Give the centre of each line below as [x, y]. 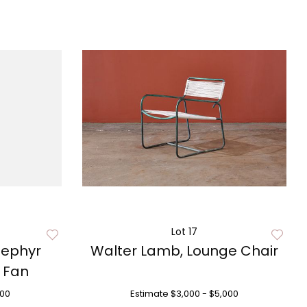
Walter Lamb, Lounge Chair [184, 251]
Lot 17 [184, 232]
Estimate [149, 294]
